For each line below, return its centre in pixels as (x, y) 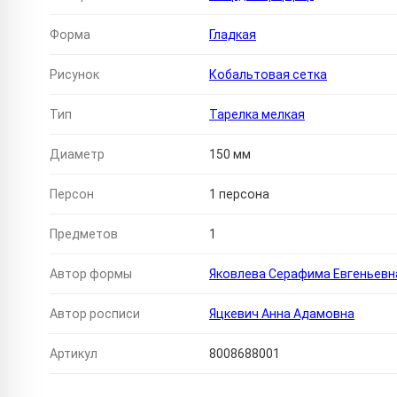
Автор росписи (95, 314)
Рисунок (74, 75)
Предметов (84, 234)
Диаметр (77, 155)
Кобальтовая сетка (268, 75)
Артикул (74, 354)
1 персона (239, 195)
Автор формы (91, 274)
